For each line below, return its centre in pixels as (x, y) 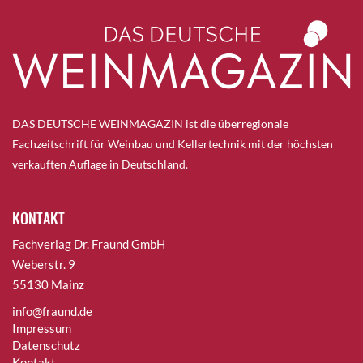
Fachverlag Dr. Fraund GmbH (89, 244)
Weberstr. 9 (44, 265)
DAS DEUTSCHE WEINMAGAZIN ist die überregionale (150, 124)
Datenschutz (46, 346)
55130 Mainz (48, 285)
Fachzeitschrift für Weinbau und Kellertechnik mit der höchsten (173, 144)
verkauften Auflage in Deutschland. (100, 164)
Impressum (42, 329)
